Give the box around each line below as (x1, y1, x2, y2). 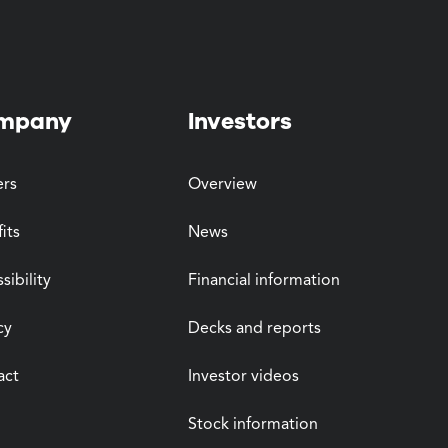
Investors (188, 106, 292, 137)
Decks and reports (188, 321, 321, 337)
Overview (188, 177, 257, 193)
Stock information (188, 417, 318, 433)
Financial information (188, 273, 340, 289)
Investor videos (188, 369, 299, 385)
